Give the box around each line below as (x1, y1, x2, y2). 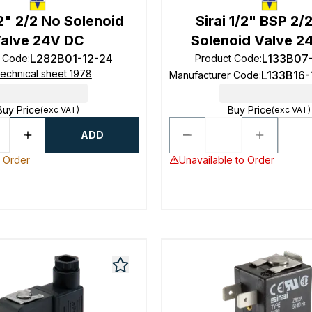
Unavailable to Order (178, 154, 274, 166)
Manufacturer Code (169, 69, 260, 81)
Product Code (194, 52, 260, 64)
